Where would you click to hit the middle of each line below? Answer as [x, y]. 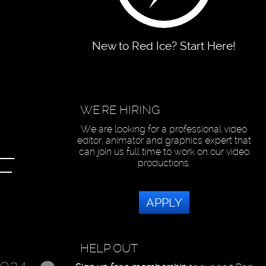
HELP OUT [109, 248]
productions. [164, 163]
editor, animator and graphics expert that [164, 140]
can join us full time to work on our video [164, 151]
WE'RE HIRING [121, 110]
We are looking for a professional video [164, 129]
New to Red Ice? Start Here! [164, 46]
